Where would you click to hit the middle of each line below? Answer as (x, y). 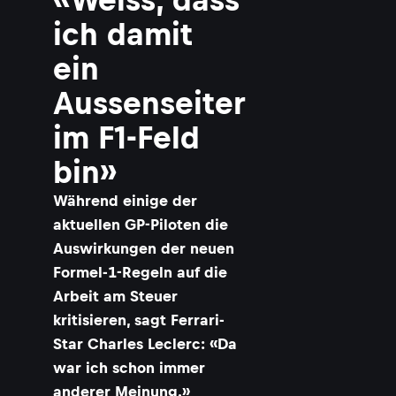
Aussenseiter (149, 103)
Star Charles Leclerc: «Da (145, 344)
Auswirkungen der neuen (144, 248)
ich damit (123, 34)
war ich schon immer (129, 368)
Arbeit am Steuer (115, 296)
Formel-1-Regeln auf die (140, 272)
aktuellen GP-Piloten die (141, 225)
